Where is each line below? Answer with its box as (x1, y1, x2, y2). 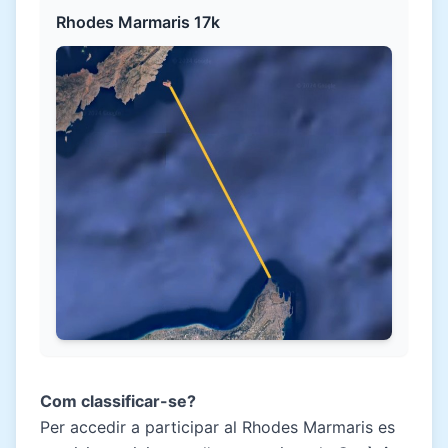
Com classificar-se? (40, 390, 196, 411)
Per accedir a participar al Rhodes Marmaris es (40, 416, 395, 437)
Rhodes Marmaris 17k (56, 11, 220, 32)
